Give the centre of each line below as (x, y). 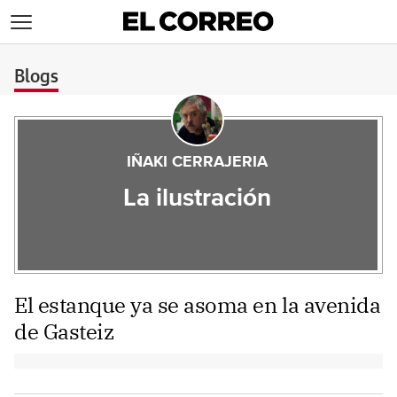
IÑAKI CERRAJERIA (198, 162)
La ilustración (198, 198)
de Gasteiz (64, 331)
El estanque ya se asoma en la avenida (198, 305)
